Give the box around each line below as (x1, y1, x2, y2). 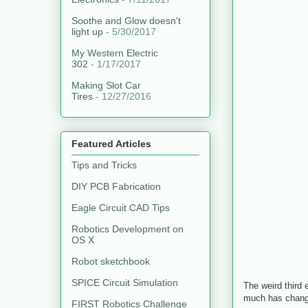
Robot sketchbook (71, 255, 150, 267)
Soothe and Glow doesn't (71, 15, 181, 27)
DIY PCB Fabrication (71, 180, 161, 192)
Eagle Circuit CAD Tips (71, 201, 170, 213)
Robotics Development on (71, 223, 184, 234)
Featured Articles (71, 137, 151, 149)
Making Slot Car (71, 80, 141, 91)
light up (71, 26, 103, 38)
